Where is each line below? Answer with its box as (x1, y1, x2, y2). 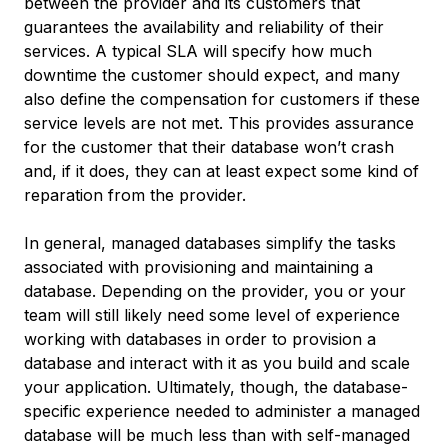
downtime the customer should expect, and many (24, 65, 400, 85)
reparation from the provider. (24, 185, 246, 205)
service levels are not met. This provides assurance (24, 113, 414, 133)
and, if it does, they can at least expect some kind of (24, 161, 419, 181)
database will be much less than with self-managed (24, 425, 410, 445)
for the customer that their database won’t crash (24, 137, 394, 157)
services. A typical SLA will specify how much (24, 41, 372, 61)
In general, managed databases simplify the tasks (24, 233, 396, 253)
